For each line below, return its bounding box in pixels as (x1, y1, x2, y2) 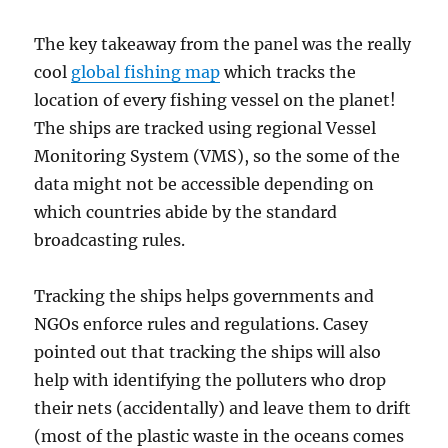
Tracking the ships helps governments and (34, 285, 375, 306)
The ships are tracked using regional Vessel (34, 117, 377, 138)
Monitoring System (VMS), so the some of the (34, 145, 401, 166)
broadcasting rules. (34, 229, 186, 250)
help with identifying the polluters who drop (34, 369, 387, 390)
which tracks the (220, 61, 357, 82)
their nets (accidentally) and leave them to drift (34, 397, 412, 418)
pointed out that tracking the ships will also (34, 341, 382, 362)
